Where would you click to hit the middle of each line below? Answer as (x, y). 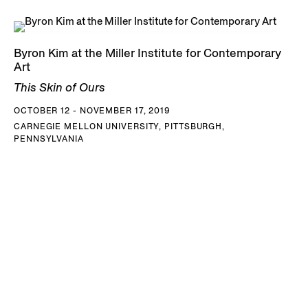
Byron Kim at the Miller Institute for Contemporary (147, 53)
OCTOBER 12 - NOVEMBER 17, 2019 (92, 110)
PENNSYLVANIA (49, 138)
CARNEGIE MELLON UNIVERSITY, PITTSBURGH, (120, 126)
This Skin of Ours (59, 87)
